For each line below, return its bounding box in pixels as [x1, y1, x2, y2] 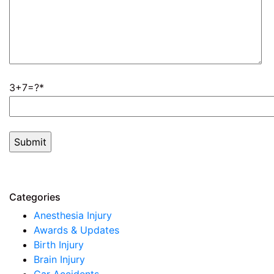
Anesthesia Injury [34, 209, 112, 222]
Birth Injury [34, 239, 84, 251]
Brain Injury [34, 253, 85, 266]
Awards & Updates [34, 224, 119, 237]
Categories [9, 191, 61, 204]
